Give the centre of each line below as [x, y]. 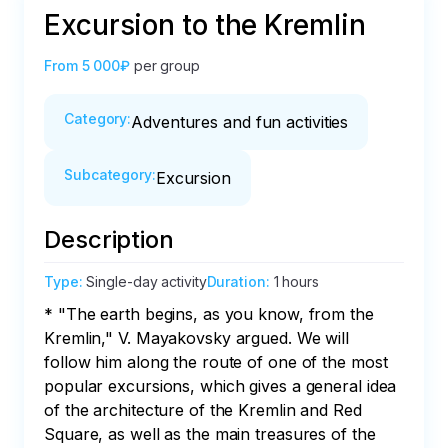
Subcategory [108, 174]
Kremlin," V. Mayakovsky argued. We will [199, 338]
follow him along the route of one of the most [218, 362]
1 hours [296, 281]
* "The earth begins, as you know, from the [211, 314]
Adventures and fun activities [240, 122]
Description [109, 239]
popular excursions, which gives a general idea [223, 386]
